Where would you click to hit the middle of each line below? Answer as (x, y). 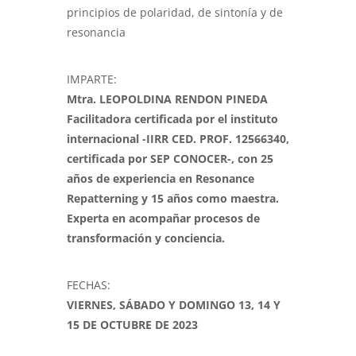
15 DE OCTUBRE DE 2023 (132, 325)
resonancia (96, 33)
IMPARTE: (92, 79)
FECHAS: (89, 285)
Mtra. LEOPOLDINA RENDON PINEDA (167, 99)
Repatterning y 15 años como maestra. (173, 199)
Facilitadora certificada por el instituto (172, 119)
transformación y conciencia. (146, 238)
